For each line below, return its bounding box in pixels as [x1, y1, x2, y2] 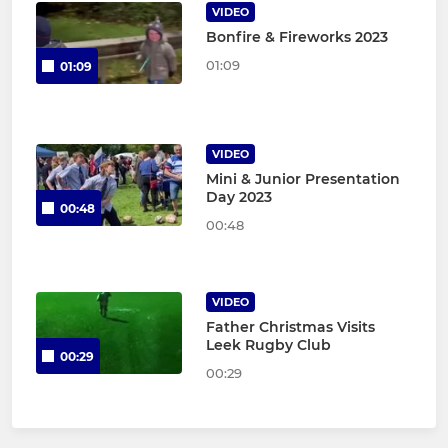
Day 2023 [205, 188, 272, 207]
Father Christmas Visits [205, 318, 375, 337]
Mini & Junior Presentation [205, 170, 400, 189]
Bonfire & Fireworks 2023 [205, 28, 388, 47]
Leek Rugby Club [205, 336, 331, 355]
